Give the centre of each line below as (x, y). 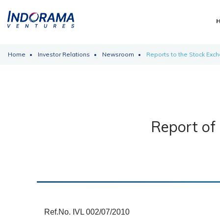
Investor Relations (64, 54)
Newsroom (118, 54)
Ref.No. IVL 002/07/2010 (87, 212)
